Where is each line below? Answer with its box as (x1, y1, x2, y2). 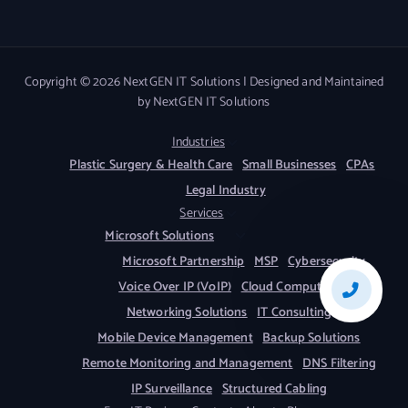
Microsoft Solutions (105, 225, 215, 247)
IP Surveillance (130, 378, 212, 400)
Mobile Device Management (97, 327, 253, 349)
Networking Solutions (126, 301, 248, 323)
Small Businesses (242, 154, 337, 176)
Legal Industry (185, 179, 266, 201)
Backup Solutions (262, 327, 361, 349)
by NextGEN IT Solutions (138, 92, 270, 114)
